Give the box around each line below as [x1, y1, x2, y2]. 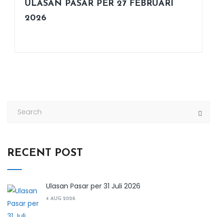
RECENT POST [7, 148, 83, 159]
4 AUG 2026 [46, 196, 76, 201]
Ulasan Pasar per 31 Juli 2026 [46, 181, 140, 191]
